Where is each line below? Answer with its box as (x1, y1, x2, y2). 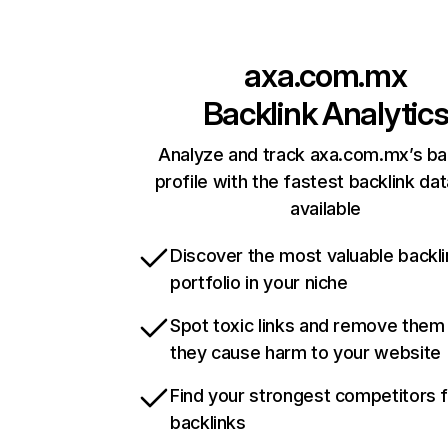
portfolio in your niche (170, 272, 348, 294)
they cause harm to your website (170, 342, 441, 364)
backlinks (170, 412, 246, 434)
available (290, 198, 361, 220)
